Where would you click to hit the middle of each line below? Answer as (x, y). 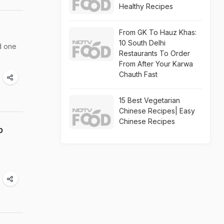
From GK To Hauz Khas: (158, 32)
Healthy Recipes (146, 6)
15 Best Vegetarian (149, 100)
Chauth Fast (138, 74)
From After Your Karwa (156, 64)
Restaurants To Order (154, 53)
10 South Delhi (142, 43)
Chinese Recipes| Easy (157, 111)
